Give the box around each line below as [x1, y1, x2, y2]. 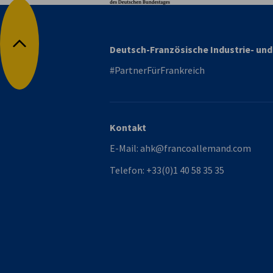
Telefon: [110, 164, 146, 176]
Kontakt [110, 121, 146, 133]
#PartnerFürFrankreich [110, 64, 205, 76]
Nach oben [18, 44, 63, 57]
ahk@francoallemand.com [140, 142, 251, 154]
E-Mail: [110, 142, 140, 154]
